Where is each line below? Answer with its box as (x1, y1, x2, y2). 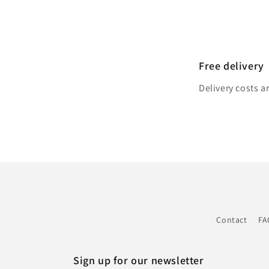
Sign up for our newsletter (73, 253, 204, 267)
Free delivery (199, 58, 264, 73)
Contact (216, 214, 247, 225)
